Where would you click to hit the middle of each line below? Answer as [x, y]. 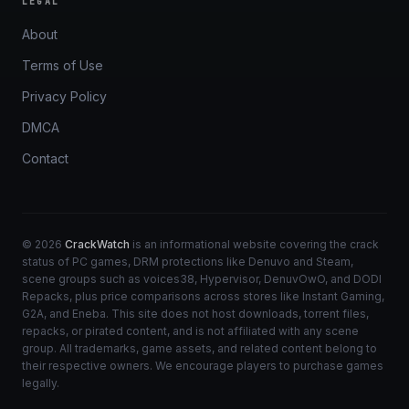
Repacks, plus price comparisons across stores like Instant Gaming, [203, 296]
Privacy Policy [64, 96]
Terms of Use [63, 65]
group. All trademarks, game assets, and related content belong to [199, 348]
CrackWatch [97, 244]
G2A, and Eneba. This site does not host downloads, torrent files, [195, 314]
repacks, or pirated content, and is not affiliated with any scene [190, 331]
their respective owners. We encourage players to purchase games [203, 366]
